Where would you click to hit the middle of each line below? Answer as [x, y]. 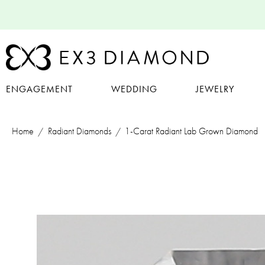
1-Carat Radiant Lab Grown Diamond [191, 131]
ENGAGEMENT [39, 89]
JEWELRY [215, 89]
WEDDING [134, 89]
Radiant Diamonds [79, 131]
